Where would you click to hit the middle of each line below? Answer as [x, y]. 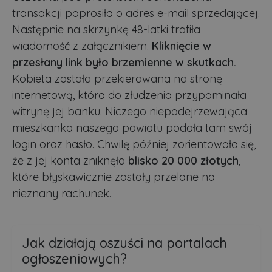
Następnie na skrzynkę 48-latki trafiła [106, 29]
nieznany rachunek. [62, 193]
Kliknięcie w [182, 46]
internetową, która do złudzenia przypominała [129, 95]
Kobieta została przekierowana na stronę [117, 78]
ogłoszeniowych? [74, 258]
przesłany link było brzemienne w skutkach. [124, 62]
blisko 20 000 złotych [183, 160]
